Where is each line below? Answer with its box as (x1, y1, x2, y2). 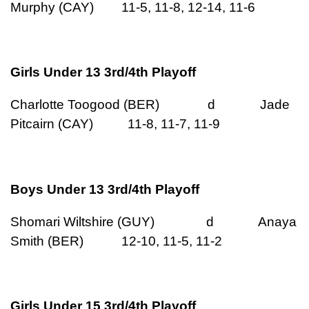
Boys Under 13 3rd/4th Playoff (10, 181, 199, 197)
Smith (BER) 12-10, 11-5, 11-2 (10, 234, 222, 249)
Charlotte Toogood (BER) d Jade (10, 97, 290, 112)
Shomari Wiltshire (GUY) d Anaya (10, 215, 297, 230)
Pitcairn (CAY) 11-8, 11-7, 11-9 (10, 117, 220, 132)
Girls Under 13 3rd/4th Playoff (10, 65, 196, 80)
